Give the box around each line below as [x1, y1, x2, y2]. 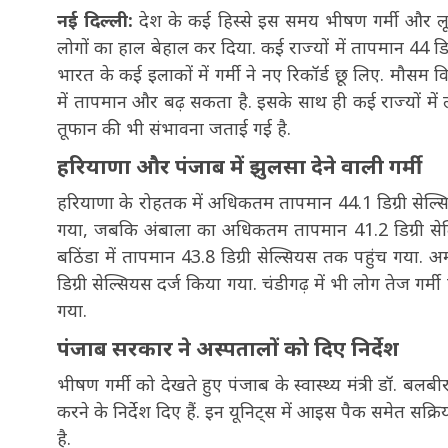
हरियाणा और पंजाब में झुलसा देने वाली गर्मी [57, 151, 422, 180]
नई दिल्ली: [57, 8, 140, 32]
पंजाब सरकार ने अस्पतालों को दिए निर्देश [57, 333, 399, 362]
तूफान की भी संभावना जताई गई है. [57, 116, 291, 140]
